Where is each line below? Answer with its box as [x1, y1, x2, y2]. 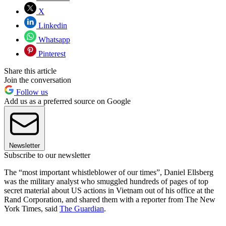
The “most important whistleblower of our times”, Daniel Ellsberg [4, 167, 213, 177]
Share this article [4, 66, 56, 75]
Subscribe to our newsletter [4, 150, 90, 159]
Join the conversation [4, 75, 71, 84]
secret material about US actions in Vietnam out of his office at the [4, 186, 214, 195]
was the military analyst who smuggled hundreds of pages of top [4, 177, 208, 186]
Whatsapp [36, 35, 70, 44]
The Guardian [60, 204, 104, 213]
